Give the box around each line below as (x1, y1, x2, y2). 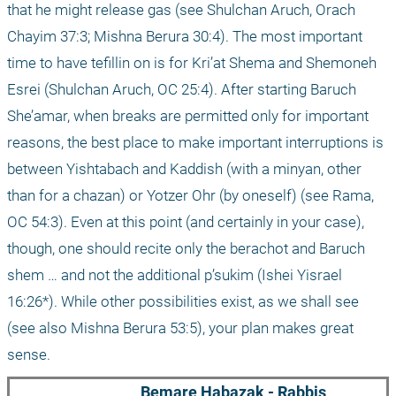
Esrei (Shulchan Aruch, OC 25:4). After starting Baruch (7, 80, 356, 98)
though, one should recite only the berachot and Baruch (7, 239, 365, 257)
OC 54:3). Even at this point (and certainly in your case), (7, 212, 364, 231)
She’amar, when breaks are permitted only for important (7, 106, 369, 125)
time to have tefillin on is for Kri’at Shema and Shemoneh (7, 53, 377, 72)
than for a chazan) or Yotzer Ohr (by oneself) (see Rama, (7, 186, 374, 204)
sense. (7, 345, 50, 363)
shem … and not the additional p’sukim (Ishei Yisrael (7, 265, 342, 284)
